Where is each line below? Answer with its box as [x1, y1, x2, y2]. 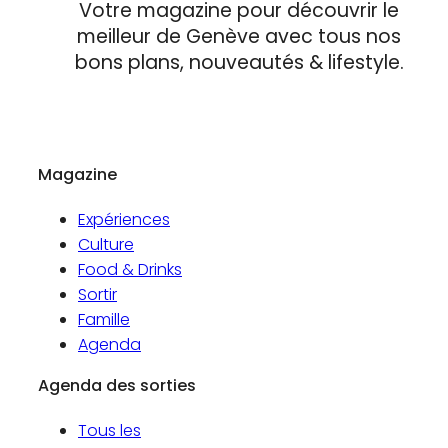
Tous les [78, 419, 141, 443]
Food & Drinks [78, 258, 182, 282]
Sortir [78, 283, 117, 307]
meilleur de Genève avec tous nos [77, 23, 401, 51]
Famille [78, 308, 130, 332]
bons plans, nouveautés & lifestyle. [74, 49, 404, 77]
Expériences [78, 208, 170, 232]
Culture [78, 233, 134, 257]
